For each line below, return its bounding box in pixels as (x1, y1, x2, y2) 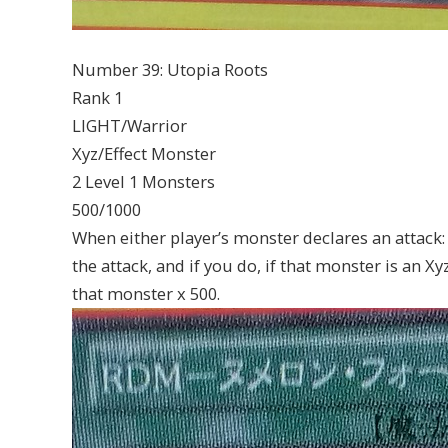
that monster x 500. (72, 282, 220, 306)
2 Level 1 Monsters (72, 170, 215, 194)
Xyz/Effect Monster (72, 142, 216, 166)
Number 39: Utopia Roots (72, 58, 268, 82)
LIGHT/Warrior (72, 114, 187, 138)
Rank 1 (72, 86, 123, 110)
